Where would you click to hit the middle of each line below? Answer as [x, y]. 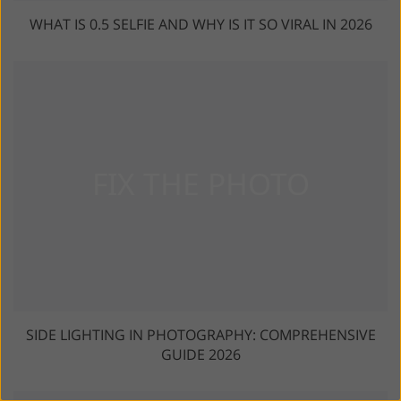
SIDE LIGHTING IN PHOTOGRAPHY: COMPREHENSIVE [200, 334]
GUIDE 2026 [200, 354]
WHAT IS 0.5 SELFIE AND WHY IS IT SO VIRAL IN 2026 [200, 24]
